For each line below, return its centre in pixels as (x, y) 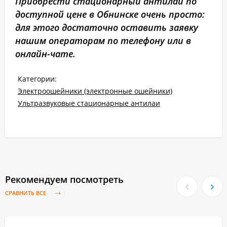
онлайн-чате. (45, 54)
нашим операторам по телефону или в (103, 41)
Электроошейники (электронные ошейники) (95, 91)
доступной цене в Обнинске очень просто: (110, 14)
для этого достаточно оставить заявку (107, 28)
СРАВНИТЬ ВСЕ (26, 193)
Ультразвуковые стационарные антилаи (89, 103)
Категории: (37, 79)
